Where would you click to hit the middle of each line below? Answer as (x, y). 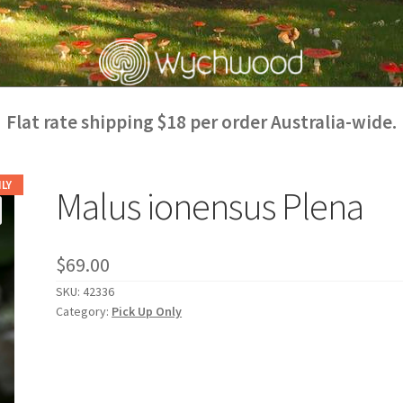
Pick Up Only (147, 312)
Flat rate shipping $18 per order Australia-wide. (201, 121)
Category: (84, 312)
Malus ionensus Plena (210, 206)
